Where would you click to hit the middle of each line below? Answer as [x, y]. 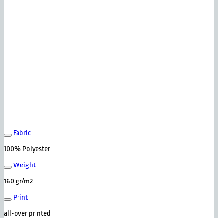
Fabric [22, 133]
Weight [24, 165]
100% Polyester [27, 149]
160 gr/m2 [18, 182]
